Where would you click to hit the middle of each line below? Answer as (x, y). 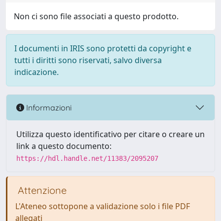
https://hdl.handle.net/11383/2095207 (87, 158)
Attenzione (41, 190)
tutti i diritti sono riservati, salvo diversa (88, 60)
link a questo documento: (64, 146)
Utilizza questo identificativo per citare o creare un (110, 134)
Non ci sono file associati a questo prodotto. (96, 16)
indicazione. (37, 72)
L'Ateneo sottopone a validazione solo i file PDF (103, 206)
